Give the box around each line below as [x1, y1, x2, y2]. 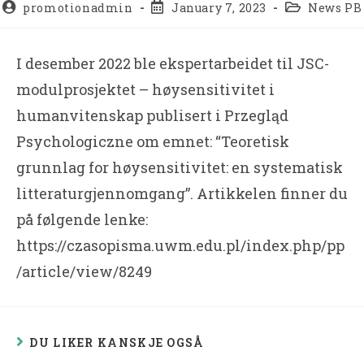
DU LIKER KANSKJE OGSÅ [29, 334, 205, 350]
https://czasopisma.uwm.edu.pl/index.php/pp [16, 235, 344, 255]
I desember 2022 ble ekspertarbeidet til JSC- [16, 53, 329, 73]
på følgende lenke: [16, 209, 148, 229]
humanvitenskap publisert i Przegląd [16, 105, 288, 125]
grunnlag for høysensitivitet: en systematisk [16, 157, 343, 177]
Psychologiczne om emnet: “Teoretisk [16, 131, 289, 151]
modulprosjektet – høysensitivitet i [16, 79, 275, 99]
